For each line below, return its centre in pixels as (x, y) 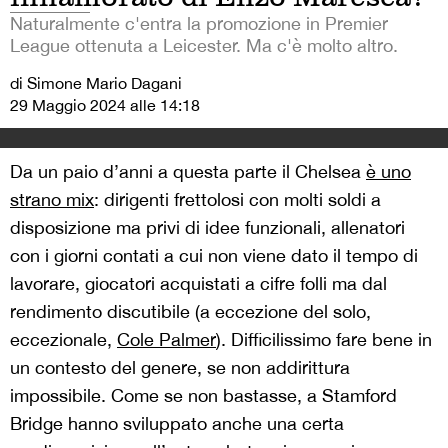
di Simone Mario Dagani (96, 83)
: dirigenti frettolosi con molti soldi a (237, 200)
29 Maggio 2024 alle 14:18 (105, 105)
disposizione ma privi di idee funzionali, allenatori (207, 228)
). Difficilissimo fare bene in (324, 340)
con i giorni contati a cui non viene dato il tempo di (214, 256)
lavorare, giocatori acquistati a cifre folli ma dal (198, 284)
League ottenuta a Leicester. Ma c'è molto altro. (204, 46)
